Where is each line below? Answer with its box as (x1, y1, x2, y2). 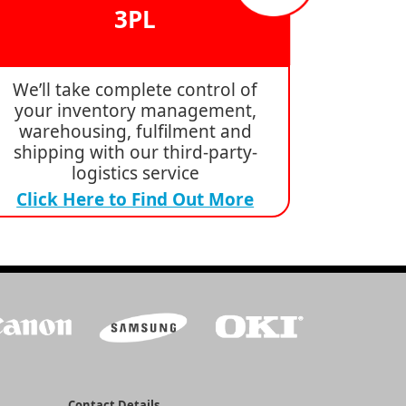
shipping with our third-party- (13, 140, 257, 165)
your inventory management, (14, 99, 256, 123)
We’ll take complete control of (13, 78, 258, 102)
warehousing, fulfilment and (18, 120, 252, 144)
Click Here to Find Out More (16, 188, 255, 212)
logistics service (71, 161, 199, 186)
